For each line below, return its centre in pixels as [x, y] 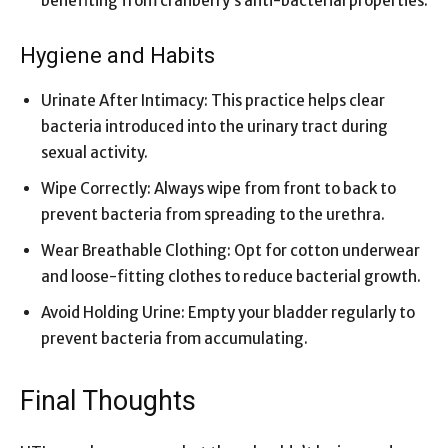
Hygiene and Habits [117, 55]
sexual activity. [94, 152]
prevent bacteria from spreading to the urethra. [213, 214]
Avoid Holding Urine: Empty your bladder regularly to [228, 312]
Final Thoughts [108, 400]
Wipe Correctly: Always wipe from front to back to [218, 188]
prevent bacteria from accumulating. [174, 338]
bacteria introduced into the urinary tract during [214, 126]
